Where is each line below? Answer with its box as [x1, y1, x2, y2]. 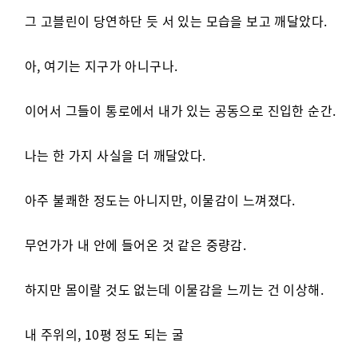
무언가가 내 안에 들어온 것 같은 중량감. [25, 235, 247, 254]
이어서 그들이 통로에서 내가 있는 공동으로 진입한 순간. [25, 101, 336, 120]
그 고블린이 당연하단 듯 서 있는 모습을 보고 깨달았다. [25, 11, 328, 30]
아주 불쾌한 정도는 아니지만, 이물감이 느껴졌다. [25, 190, 296, 209]
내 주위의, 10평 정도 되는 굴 [25, 324, 185, 344]
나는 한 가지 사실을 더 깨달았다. [25, 145, 206, 165]
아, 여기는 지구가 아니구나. [25, 56, 178, 75]
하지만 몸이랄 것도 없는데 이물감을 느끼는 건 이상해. [25, 280, 324, 299]
